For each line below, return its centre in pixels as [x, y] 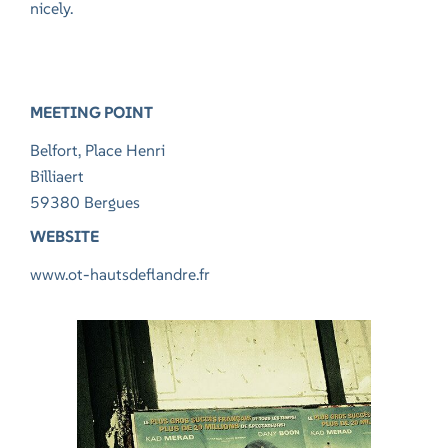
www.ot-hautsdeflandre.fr [120, 274]
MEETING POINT [92, 112]
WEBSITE [65, 236]
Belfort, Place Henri [98, 150]
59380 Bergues [85, 202]
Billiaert [57, 176]
